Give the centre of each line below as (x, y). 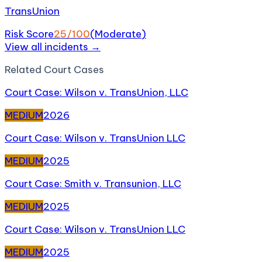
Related (24, 70)
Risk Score (29, 34)
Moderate (118, 34)
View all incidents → (53, 47)
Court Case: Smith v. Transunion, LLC (93, 184)
